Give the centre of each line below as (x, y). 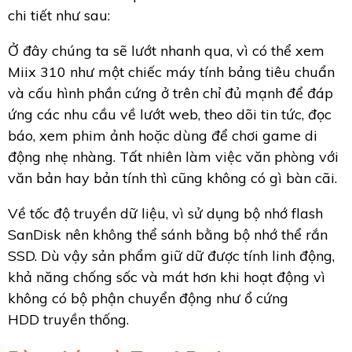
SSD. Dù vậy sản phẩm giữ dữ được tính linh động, (171, 256)
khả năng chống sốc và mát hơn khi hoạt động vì (167, 277)
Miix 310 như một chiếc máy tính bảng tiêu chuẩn (171, 72)
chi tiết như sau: (59, 16)
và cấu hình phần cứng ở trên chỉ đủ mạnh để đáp (170, 93)
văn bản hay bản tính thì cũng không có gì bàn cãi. (172, 178)
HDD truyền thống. (68, 320)
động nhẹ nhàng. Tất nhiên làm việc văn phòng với (173, 157)
